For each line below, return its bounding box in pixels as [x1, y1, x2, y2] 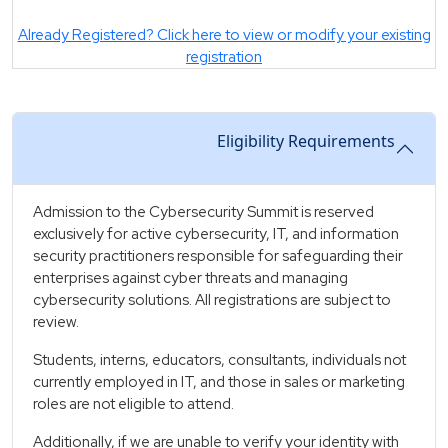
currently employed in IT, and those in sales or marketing [33, 372, 405, 392]
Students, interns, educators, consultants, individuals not [33, 350, 406, 370]
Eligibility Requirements [217, 130, 395, 152]
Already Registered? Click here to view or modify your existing [17, 25, 431, 45]
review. [33, 312, 79, 332]
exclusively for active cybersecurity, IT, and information [33, 224, 399, 244]
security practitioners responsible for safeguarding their [33, 246, 403, 266]
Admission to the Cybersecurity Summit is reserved [33, 202, 374, 222]
